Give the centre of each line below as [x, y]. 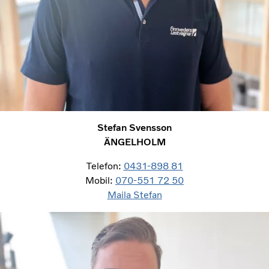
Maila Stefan [134, 195]
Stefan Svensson [134, 127]
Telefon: [105, 166]
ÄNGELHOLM [134, 142]
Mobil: [100, 180]
